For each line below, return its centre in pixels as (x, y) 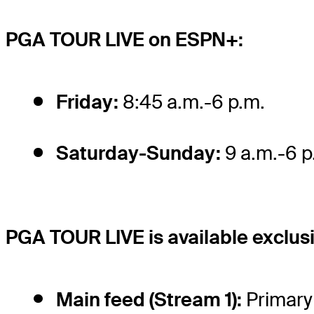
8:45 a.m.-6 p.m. (192, 102)
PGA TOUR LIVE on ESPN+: (124, 40)
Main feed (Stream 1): (149, 299)
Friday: (87, 102)
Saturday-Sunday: (138, 153)
